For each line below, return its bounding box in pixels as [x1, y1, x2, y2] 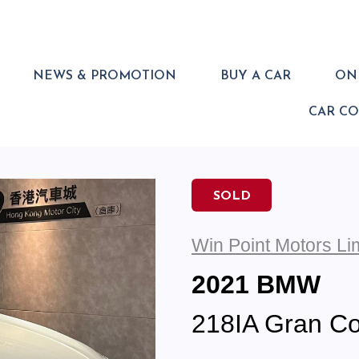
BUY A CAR [220, 70, 291, 83]
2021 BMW [192, 270, 321, 300]
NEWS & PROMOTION [33, 70, 176, 83]
